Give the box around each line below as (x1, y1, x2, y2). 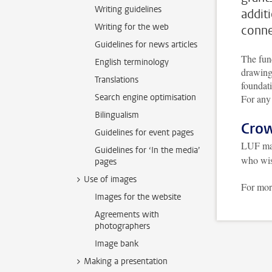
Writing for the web (95, 21, 169, 33)
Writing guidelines (95, 4, 161, 15)
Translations (95, 74, 138, 86)
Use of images (84, 174, 137, 185)
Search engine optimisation (95, 92, 196, 103)
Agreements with (95, 209, 159, 220)
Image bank (95, 238, 138, 250)
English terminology (95, 56, 169, 68)
